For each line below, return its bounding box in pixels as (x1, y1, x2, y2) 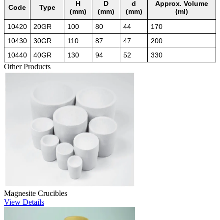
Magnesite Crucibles (4, 189, 67, 197)
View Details (4, 197, 44, 206)
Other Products (4, 62, 51, 71)
